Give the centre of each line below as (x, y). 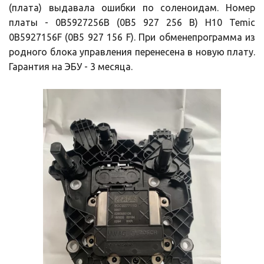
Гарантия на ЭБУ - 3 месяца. (71, 67)
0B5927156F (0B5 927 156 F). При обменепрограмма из (132, 37)
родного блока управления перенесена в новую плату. (132, 52)
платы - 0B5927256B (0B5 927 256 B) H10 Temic (132, 22)
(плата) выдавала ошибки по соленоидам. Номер (132, 8)
